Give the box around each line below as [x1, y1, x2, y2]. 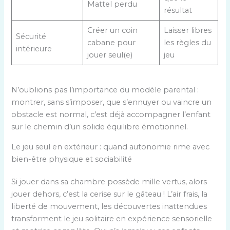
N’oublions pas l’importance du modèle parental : [11, 85, 199, 95]
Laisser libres [163, 25, 212, 35]
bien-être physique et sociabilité [11, 154, 132, 164]
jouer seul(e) [87, 50, 132, 60]
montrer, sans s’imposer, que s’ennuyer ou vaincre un [11, 98, 212, 107]
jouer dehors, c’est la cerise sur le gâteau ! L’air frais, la [11, 189, 208, 199]
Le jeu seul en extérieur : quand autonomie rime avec [11, 142, 210, 151]
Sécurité [15, 31, 46, 41]
